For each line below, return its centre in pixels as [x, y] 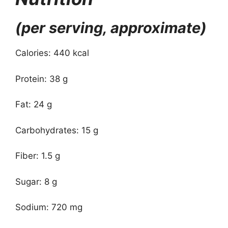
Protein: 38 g [41, 79]
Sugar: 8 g [36, 181]
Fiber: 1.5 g [38, 156]
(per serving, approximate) [111, 28]
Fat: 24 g [34, 104]
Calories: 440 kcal [52, 53]
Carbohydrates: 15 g [57, 130]
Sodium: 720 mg [49, 207]
